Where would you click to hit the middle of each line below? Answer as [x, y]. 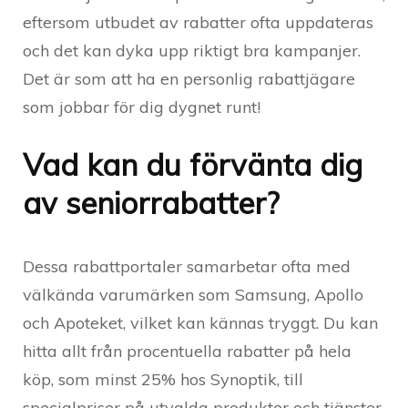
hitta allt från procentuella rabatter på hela [187, 351]
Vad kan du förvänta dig [193, 164]
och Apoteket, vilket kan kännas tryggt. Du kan [200, 322]
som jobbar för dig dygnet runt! [142, 107]
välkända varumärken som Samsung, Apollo [193, 294]
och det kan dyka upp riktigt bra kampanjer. [192, 50]
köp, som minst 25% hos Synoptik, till [163, 379]
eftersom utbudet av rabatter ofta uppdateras [198, 22]
